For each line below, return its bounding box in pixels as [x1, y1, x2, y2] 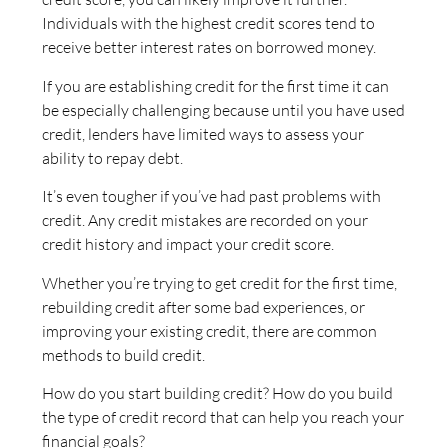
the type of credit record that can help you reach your [42, 406, 404, 427]
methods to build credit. [42, 344, 205, 365]
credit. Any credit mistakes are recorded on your [42, 210, 368, 231]
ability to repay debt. [42, 147, 183, 168]
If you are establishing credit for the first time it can [42, 75, 389, 96]
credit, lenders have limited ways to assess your [42, 123, 364, 144]
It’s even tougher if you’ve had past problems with [42, 186, 381, 207]
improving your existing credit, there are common [42, 320, 377, 341]
